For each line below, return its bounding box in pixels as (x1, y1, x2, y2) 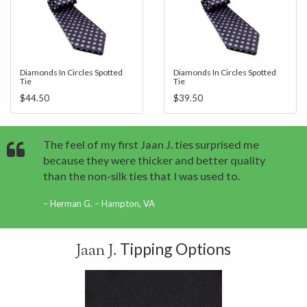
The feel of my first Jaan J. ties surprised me (43, 138, 259, 151)
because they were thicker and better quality (43, 153, 265, 167)
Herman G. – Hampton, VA (50, 198, 155, 209)
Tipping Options (117, 239, 231, 258)
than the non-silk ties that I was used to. (43, 169, 240, 182)
